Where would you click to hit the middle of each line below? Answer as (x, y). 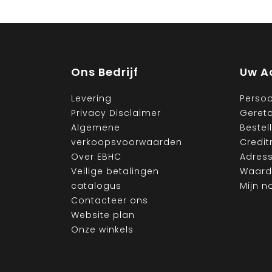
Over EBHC (96, 157)
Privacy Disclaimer (116, 113)
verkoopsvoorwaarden (127, 142)
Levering (91, 99)
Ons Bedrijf (105, 72)
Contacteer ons (110, 201)
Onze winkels (102, 230)
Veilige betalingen (115, 172)
